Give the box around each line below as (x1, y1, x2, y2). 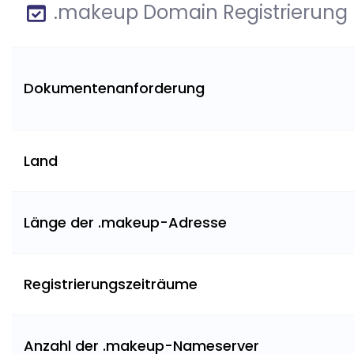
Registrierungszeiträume (24, 273, 198, 294)
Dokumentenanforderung (24, 77, 205, 98)
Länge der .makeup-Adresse (24, 212, 227, 232)
